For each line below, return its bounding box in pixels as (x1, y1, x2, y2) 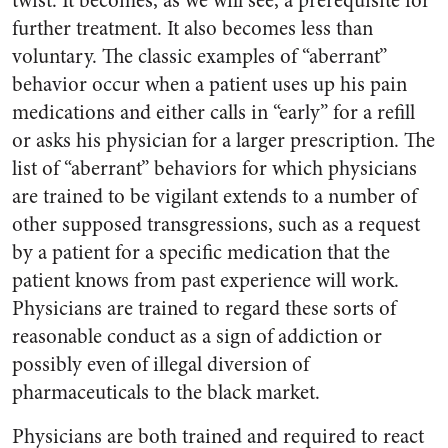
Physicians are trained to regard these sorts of (12, 294, 396, 323)
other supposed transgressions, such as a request (12, 210, 420, 239)
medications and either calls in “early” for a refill (12, 98, 415, 127)
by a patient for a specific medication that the (12, 238, 390, 267)
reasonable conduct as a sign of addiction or (12, 322, 382, 351)
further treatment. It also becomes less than (12, 14, 373, 43)
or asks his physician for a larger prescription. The (12, 126, 435, 155)
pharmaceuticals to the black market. (12, 378, 320, 407)
